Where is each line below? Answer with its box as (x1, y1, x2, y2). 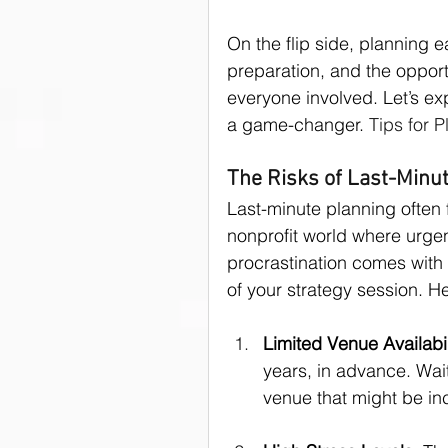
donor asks (248, 49, 322, 69)
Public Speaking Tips (248, 129, 386, 149)
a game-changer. (227, 113, 369, 136)
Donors (362, 49, 410, 69)
